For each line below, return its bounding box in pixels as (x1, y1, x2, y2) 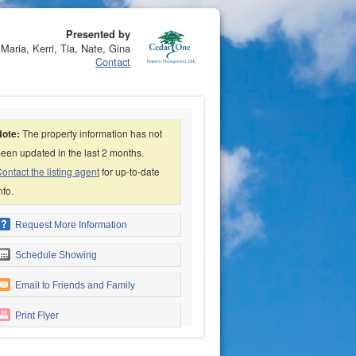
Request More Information (13, 219, 127, 230)
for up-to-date (99, 164, 160, 178)
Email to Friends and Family (13, 280, 135, 291)
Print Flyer (13, 310, 59, 321)
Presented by (66, 27, 130, 41)
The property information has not (20, 126, 162, 140)
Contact (95, 54, 130, 69)
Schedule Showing (13, 250, 97, 261)
